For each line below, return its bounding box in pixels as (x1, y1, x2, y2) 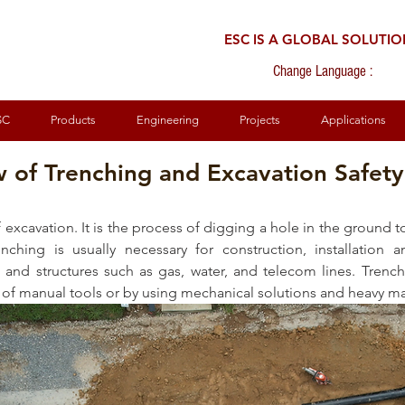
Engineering (136, 113, 199, 127)
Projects (239, 113, 280, 127)
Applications (320, 113, 386, 127)
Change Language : (273, 62, 372, 80)
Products (50, 113, 96, 127)
